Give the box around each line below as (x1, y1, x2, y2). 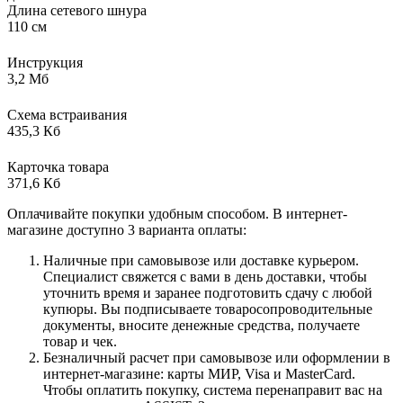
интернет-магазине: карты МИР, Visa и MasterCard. (43, 365, 355, 381)
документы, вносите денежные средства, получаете (43, 317, 360, 333)
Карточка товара (7, 158, 109, 175)
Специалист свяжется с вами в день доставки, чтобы (43, 268, 367, 284)
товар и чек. (43, 333, 117, 349)
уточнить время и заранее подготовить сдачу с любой (43, 284, 372, 300)
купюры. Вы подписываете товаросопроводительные (43, 300, 372, 317)
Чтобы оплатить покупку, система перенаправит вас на (43, 381, 382, 398)
